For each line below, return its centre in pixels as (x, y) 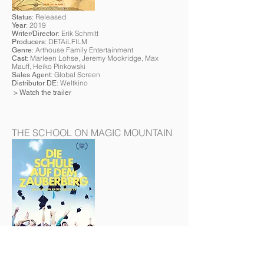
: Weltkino (72, 83)
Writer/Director (35, 34)
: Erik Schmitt (78, 33)
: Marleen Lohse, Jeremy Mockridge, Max (93, 58)
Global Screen (76, 75)
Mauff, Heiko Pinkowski (49, 66)
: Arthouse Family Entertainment (82, 50)
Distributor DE (34, 83)
